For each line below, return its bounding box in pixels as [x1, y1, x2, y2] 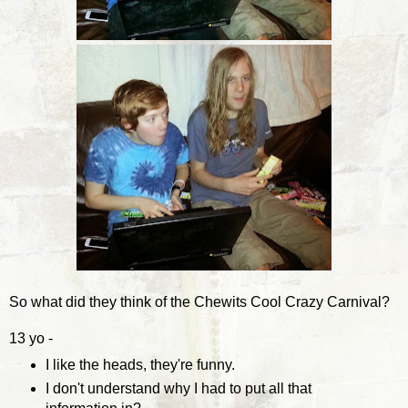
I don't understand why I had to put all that [45, 380, 311, 396]
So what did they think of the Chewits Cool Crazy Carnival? [9, 293, 393, 310]
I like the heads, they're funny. [45, 356, 235, 372]
